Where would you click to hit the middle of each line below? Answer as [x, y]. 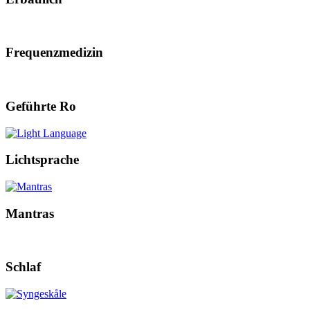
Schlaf [23, 267]
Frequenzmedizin [54, 53]
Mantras [30, 213]
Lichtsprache [42, 160]
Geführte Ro [41, 106]
